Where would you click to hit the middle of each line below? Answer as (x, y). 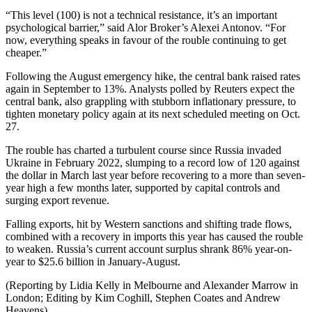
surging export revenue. (57, 200)
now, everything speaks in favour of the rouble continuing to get (146, 40)
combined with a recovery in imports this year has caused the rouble (154, 236)
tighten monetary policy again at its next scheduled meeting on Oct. (153, 114)
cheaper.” (26, 52)
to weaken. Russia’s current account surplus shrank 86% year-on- (149, 249)
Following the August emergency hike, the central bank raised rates (153, 76)
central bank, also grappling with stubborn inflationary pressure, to (151, 101)
